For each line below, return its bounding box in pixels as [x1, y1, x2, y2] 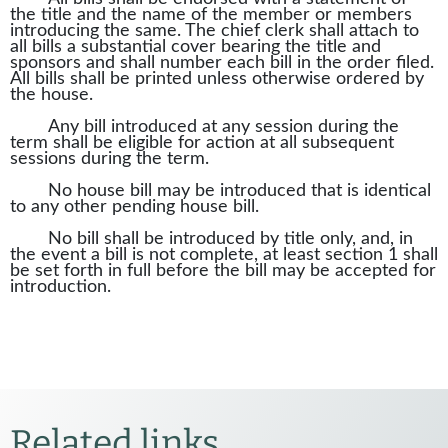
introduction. [10, 278, 111, 296]
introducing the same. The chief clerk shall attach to [10, 22, 419, 40]
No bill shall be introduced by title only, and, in [48, 230, 414, 248]
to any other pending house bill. [10, 198, 259, 216]
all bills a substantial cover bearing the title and [10, 38, 381, 56]
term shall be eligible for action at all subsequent [10, 134, 394, 152]
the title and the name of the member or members [10, 6, 412, 24]
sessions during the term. [10, 150, 234, 168]
